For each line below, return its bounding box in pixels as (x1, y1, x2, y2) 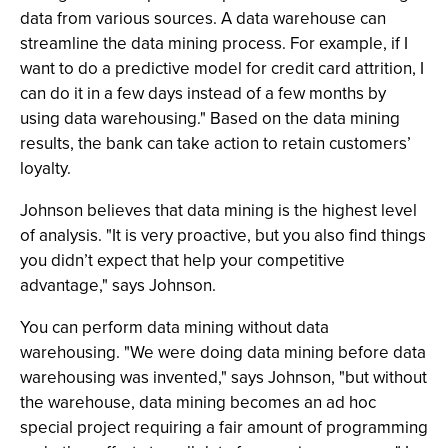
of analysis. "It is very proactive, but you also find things (20, 223, 426, 247)
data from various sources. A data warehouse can (20, 6, 386, 30)
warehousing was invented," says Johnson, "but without (20, 365, 427, 389)
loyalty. (20, 156, 71, 180)
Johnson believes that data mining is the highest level (20, 198, 417, 222)
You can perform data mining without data (20, 315, 329, 339)
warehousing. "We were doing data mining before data (20, 340, 426, 364)
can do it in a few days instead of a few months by (20, 81, 386, 105)
